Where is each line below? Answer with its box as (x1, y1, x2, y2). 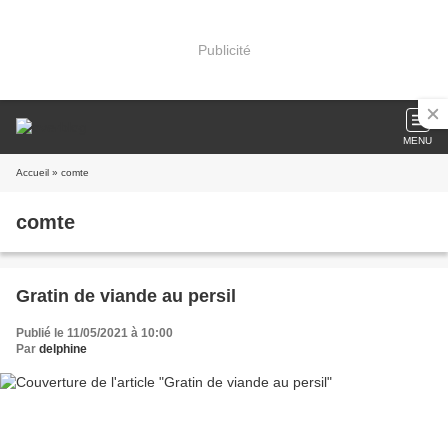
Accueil (16, 167, 49, 178)
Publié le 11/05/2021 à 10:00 (16, 326, 173, 340)
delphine (39, 342, 87, 356)
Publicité (197, 41, 251, 58)
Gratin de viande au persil (16, 286, 236, 306)
